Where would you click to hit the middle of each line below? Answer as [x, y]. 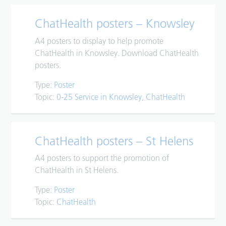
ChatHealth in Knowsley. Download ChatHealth [117, 53]
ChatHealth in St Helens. [77, 170]
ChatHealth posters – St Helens [114, 141]
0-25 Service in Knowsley [99, 97]
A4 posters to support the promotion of [102, 158]
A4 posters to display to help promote [99, 41]
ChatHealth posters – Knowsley [115, 24]
